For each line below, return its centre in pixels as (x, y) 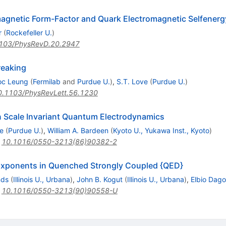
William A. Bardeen (78, 131)
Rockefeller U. (29, 33)
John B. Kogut (99, 180)
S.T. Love (132, 82)
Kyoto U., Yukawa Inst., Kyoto (161, 131)
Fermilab (46, 82)
